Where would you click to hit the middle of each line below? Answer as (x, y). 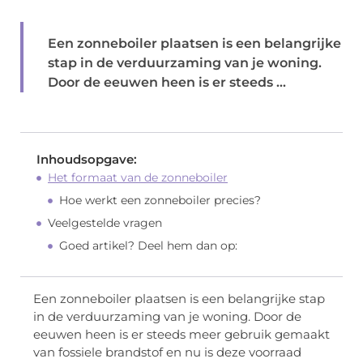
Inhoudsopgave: (87, 160)
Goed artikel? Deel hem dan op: (148, 246)
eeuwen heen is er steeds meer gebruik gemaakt (181, 335)
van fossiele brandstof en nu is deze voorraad (167, 352)
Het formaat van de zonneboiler (138, 178)
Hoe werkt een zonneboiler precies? (160, 201)
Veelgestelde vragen (105, 223)
